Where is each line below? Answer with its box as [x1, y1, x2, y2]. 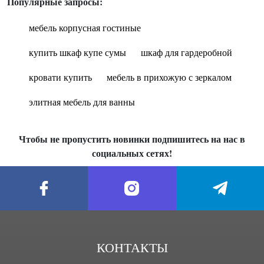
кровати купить [29, 71, 92, 83]
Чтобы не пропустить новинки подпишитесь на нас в [19, 132, 245, 146]
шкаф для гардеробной [141, 46, 232, 58]
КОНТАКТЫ [96, 239, 168, 256]
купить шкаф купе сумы [29, 46, 126, 58]
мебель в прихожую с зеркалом [107, 71, 232, 83]
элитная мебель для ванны [29, 95, 135, 108]
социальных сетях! [92, 146, 172, 160]
